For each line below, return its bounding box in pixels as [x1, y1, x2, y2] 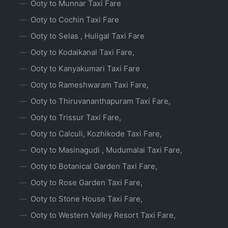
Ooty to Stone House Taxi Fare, [31, 194, 142, 204]
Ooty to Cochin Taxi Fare [31, 15, 119, 25]
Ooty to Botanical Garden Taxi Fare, [31, 161, 157, 172]
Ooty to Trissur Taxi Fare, [31, 112, 121, 123]
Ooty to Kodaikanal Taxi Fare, [31, 47, 134, 58]
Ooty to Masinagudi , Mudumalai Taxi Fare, [31, 145, 182, 155]
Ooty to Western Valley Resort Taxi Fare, [31, 210, 176, 220]
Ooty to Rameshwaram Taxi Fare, [31, 80, 149, 90]
